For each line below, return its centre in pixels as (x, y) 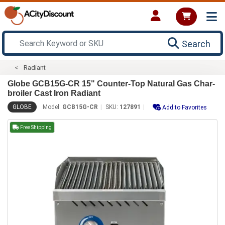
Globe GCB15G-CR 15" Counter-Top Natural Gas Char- (111, 83)
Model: (52, 107)
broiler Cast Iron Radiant (54, 93)
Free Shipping (35, 127)
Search (196, 44)
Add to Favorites (185, 107)
